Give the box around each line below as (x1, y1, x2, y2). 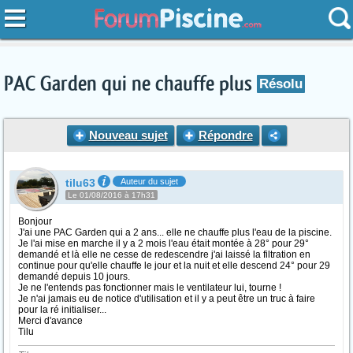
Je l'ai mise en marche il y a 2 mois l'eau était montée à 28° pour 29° (18, 238, 309, 249)
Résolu (259, 76, 303, 91)
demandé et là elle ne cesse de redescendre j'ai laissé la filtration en (18, 249, 310, 260)
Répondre (198, 128, 253, 142)
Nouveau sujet (88, 128, 168, 142)
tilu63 (65, 176, 95, 189)
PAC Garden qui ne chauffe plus (4, 74, 257, 95)
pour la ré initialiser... (18, 304, 106, 315)
